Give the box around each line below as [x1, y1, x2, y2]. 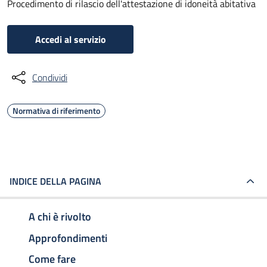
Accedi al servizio [35, 32, 106, 46]
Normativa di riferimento [13, 104, 100, 117]
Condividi [32, 70, 67, 85]
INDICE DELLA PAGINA [10, 174, 101, 188]
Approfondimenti [29, 229, 107, 246]
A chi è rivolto [29, 208, 91, 225]
